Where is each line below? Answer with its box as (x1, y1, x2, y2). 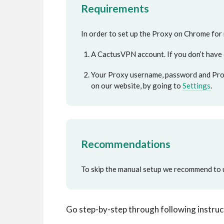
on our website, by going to (91, 81, 182, 90)
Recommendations (81, 137, 170, 150)
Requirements (81, 2, 149, 14)
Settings (182, 81, 210, 90)
